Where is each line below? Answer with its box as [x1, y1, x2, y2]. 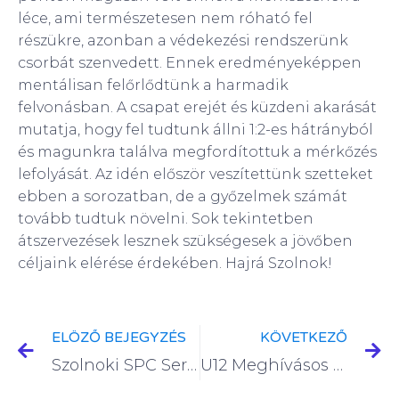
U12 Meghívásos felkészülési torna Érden [332, 354, 343, 375]
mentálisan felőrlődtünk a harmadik [18, 76, 289, 94]
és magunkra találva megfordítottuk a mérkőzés [18, 142, 377, 160]
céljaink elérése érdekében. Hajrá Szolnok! [18, 254, 332, 272]
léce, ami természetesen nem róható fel [18, 9, 313, 27]
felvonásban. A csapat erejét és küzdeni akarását [18, 98, 377, 116]
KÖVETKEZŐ [260, 328, 347, 346]
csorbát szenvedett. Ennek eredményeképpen [18, 53, 362, 71]
